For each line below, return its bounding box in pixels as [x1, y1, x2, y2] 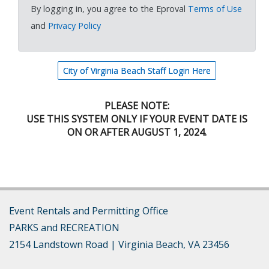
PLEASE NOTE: [104, 99, 169, 113]
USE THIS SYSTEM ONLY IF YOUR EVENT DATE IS [26, 112, 247, 126]
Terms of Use [188, 3, 242, 14]
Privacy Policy [48, 20, 101, 31]
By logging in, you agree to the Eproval [31, 3, 188, 14]
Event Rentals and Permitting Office [9, 204, 168, 217]
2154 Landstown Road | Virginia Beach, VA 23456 [9, 237, 229, 251]
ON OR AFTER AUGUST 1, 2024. [67, 125, 207, 139]
